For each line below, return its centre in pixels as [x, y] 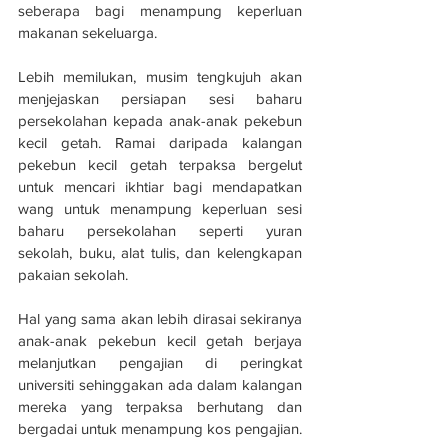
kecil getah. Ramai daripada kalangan [160, 143]
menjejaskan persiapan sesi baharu [160, 99]
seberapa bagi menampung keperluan [160, 11]
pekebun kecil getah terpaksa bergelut [160, 165]
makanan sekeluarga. [87, 33]
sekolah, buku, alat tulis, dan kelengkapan [160, 253]
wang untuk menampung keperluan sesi [160, 209]
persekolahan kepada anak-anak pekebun [160, 121]
